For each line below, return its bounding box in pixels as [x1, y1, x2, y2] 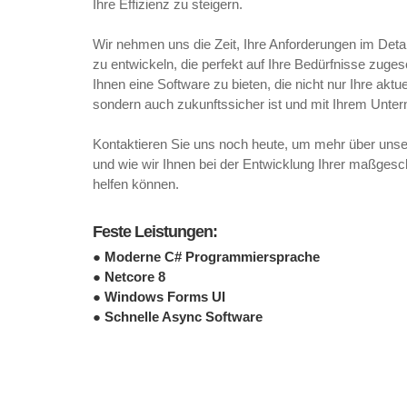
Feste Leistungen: [93, 223, 217, 242]
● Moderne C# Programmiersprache [93, 249, 320, 265]
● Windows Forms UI [93, 289, 225, 305]
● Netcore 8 [93, 269, 165, 285]
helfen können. [93, 176, 179, 193]
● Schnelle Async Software [93, 309, 263, 325]
